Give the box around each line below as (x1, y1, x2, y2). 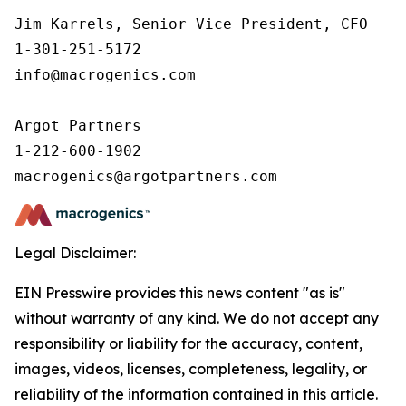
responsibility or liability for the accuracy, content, (14, 334, 362, 353)
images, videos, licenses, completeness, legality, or (14, 360, 367, 378)
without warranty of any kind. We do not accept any (14, 309, 379, 327)
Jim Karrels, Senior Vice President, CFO (14, 15, 377, 33)
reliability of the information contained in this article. (14, 385, 378, 403)
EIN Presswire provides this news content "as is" (14, 284, 345, 302)
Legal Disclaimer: (14, 244, 136, 262)
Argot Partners (14, 117, 141, 134)
